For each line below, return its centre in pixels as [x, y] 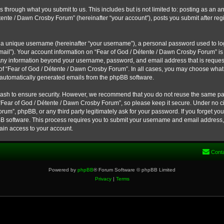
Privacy [103, 179]
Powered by [63, 170]
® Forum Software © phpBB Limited [134, 170]
